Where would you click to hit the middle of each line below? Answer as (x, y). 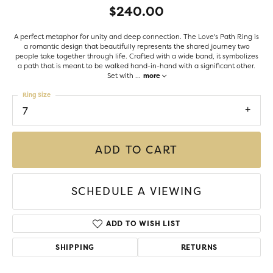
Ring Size (37, 95)
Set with (121, 76)
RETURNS (199, 247)
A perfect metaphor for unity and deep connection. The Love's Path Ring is (136, 37)
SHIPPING (75, 247)
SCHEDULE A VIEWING (136, 191)
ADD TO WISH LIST (143, 224)
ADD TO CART (136, 150)
